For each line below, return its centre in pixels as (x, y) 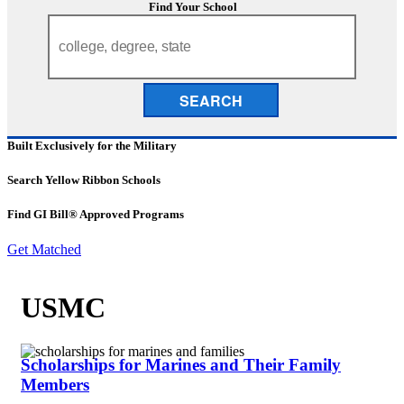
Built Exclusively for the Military (92, 145)
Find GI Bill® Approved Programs (96, 214)
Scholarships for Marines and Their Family (181, 364)
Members (55, 384)
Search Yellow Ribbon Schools (84, 179)
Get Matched (44, 250)
